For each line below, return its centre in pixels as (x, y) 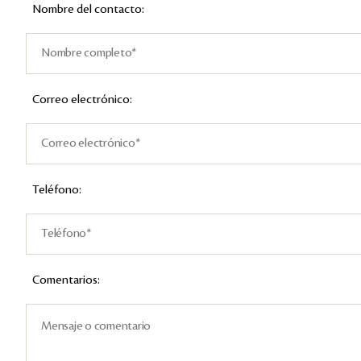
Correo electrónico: (82, 100)
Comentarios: (66, 281)
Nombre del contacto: (88, 10)
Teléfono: (57, 191)
